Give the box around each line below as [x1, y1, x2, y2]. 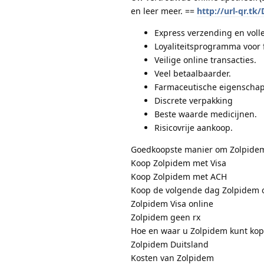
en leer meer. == [131, 5, 197, 16]
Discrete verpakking [154, 94, 233, 106]
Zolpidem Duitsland [131, 238, 209, 250]
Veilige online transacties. [154, 54, 256, 65]
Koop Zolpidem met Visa [131, 157, 226, 169]
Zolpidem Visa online [131, 197, 213, 209]
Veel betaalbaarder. [154, 67, 231, 79]
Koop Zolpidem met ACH [131, 170, 227, 182]
